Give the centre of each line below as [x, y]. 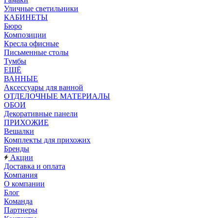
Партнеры [21, 210]
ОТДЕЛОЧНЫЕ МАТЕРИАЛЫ [57, 96]
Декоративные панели [41, 114]
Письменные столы [36, 52]
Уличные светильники [41, 9]
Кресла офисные [31, 44]
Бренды [17, 149]
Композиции [25, 35]
